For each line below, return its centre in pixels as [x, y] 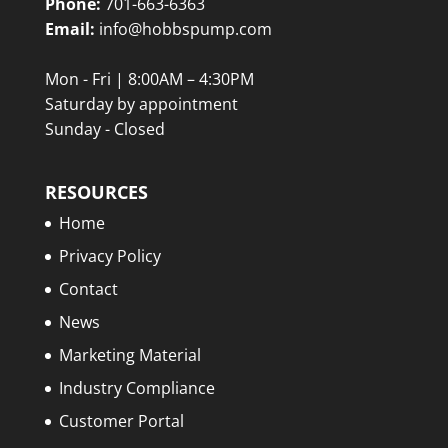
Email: [69, 29]
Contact [88, 289]
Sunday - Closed [104, 129]
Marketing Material [129, 355]
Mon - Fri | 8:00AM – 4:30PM [149, 79]
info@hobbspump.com [183, 29]
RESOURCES [96, 192]
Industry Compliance [136, 388]
